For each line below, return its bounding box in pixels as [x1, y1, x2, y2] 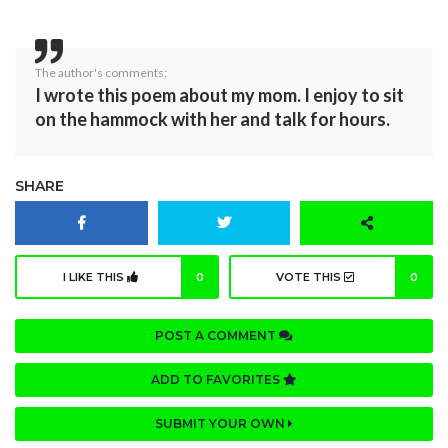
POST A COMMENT [155, 327, 279, 343]
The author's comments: [35, 64, 167, 80]
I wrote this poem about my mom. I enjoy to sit [35, 83, 404, 106]
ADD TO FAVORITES [151, 371, 283, 387]
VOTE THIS [275, 269, 344, 284]
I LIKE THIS [63, 269, 127, 284]
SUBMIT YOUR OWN [155, 415, 288, 431]
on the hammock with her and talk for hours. [35, 107, 393, 130]
